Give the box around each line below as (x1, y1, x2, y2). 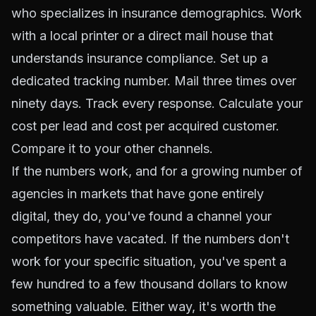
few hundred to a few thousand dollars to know (11, 276, 288, 291)
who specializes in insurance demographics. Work (11, 6, 302, 20)
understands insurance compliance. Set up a (11, 51, 268, 66)
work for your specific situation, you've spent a (11, 254, 286, 269)
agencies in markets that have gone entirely (11, 186, 264, 201)
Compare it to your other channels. (11, 141, 213, 156)
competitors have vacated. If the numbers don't (11, 231, 289, 246)
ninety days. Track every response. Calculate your (11, 96, 303, 111)
